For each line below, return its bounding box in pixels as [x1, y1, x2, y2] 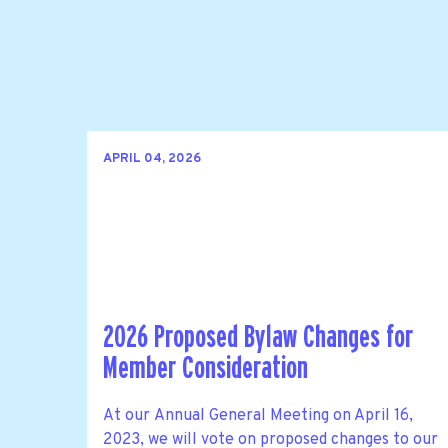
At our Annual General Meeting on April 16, [103, 405, 413, 426]
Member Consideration [103, 353, 308, 385]
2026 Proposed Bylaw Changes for [103, 322, 413, 354]
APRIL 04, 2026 [103, 151, 201, 168]
